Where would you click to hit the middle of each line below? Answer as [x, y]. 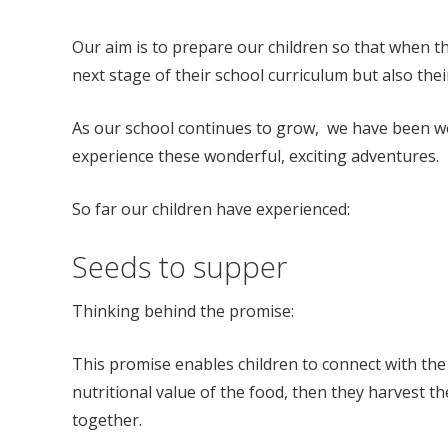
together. [107, 419]
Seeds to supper [179, 267]
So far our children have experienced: [211, 209]
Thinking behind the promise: [183, 310]
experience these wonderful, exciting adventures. [255, 156]
